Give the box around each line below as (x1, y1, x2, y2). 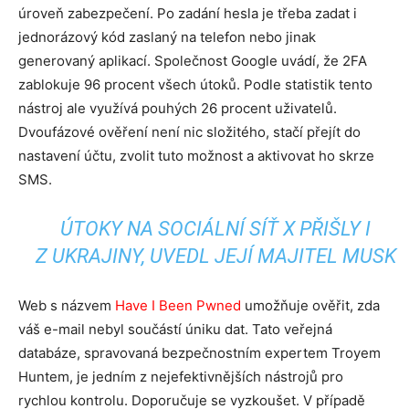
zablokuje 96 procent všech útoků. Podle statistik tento (18, 76, 372, 93)
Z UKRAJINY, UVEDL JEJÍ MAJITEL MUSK (35, 245, 396, 267)
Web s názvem (18, 297, 115, 314)
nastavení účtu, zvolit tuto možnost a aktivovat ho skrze (18, 147, 374, 164)
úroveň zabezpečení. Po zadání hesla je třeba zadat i (18, 5, 357, 22)
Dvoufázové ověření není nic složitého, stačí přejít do (18, 123, 361, 141)
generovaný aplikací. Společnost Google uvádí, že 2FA (18, 52, 367, 69)
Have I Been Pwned (115, 297, 241, 314)
